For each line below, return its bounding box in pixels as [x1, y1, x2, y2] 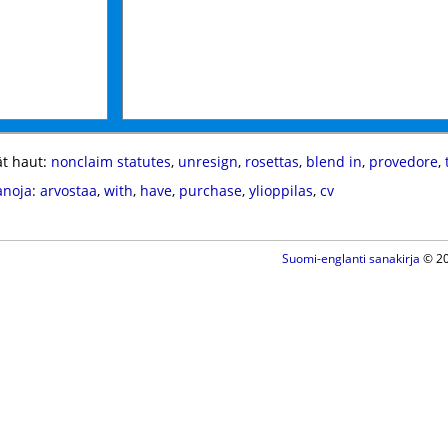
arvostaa [39, 181, 97, 200]
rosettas [244, 152, 299, 171]
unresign [177, 152, 238, 171]
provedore [368, 152, 438, 171]
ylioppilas [248, 181, 313, 200]
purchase [178, 181, 242, 200]
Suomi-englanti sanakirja [281, 250, 420, 267]
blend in [305, 152, 362, 171]
